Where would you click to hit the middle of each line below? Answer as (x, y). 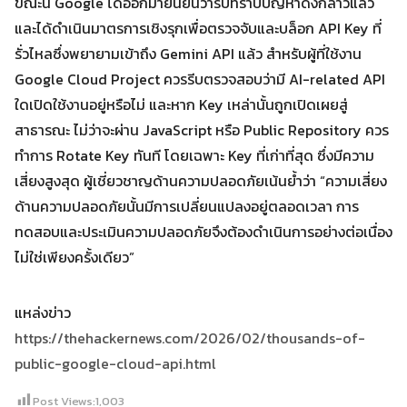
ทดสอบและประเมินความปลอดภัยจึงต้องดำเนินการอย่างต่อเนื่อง (203, 232)
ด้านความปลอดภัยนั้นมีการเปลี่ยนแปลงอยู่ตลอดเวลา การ (187, 206)
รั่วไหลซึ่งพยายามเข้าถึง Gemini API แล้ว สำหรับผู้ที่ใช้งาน (188, 54)
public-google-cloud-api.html (115, 363)
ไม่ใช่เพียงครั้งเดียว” (74, 257)
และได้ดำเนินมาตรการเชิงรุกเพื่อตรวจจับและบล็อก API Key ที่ (198, 28)
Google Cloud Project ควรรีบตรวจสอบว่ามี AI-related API (200, 79)
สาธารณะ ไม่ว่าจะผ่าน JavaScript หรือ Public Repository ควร (202, 130)
